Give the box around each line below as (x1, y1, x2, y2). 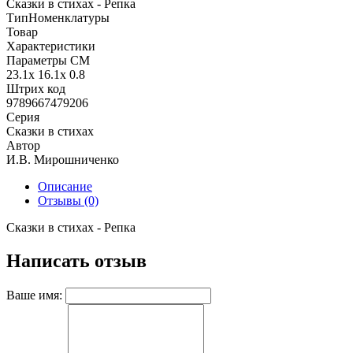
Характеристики (6, 39, 95, 53)
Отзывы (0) (38, 193, 98, 207)
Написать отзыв (6, 250, 147, 271)
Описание (38, 179, 92, 193)
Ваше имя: (6, 288, 62, 302)
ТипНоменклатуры (6, 10, 110, 24)
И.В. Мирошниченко (6, 152, 119, 166)
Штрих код (6, 81, 65, 95)
